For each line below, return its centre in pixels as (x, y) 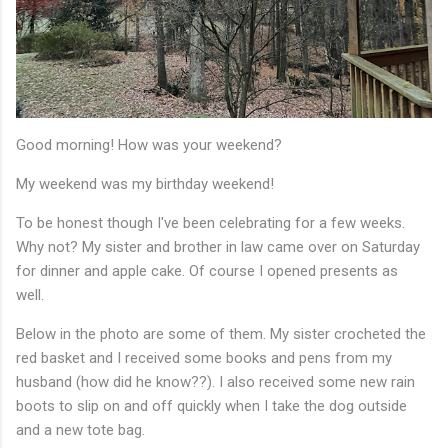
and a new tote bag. (82, 430)
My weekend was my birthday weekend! (147, 184)
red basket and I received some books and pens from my (204, 358)
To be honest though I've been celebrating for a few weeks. (210, 223)
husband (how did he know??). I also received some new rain (215, 382)
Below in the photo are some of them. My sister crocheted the (221, 334)
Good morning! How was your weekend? (149, 145)
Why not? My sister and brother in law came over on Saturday (218, 247)
